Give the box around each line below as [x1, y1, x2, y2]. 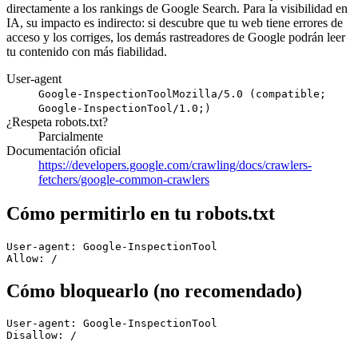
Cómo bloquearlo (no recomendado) [6, 280, 302, 301]
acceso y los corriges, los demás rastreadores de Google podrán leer [6, 30, 345, 44]
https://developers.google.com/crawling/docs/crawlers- [38, 157, 312, 172]
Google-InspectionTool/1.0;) [38, 101, 211, 114]
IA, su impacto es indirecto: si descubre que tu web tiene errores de [6, 15, 343, 30]
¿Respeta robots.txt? [6, 114, 108, 129]
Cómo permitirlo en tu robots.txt [6, 202, 275, 224]
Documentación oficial [6, 143, 121, 157]
